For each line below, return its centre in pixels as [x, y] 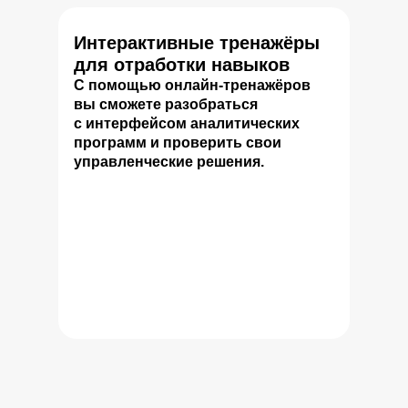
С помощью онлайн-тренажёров [192, 85]
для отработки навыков [182, 65]
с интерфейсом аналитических [187, 123]
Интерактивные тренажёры [197, 43]
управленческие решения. [169, 162]
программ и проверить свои [178, 143]
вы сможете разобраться [166, 104]
